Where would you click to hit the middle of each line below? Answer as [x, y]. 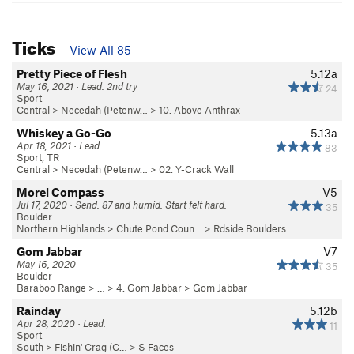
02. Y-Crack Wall [196, 169]
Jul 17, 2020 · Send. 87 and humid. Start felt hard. [122, 204]
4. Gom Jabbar [149, 287]
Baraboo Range [51, 287]
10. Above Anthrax [200, 109]
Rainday [39, 310]
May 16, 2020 [46, 264]
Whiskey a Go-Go [64, 132]
